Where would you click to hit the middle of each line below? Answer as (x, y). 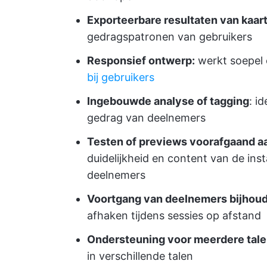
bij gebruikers (121, 77)
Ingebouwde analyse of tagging (168, 101)
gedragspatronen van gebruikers (170, 37)
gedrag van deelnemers (146, 118)
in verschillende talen (140, 256)
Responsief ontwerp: (141, 60)
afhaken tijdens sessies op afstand (174, 215)
